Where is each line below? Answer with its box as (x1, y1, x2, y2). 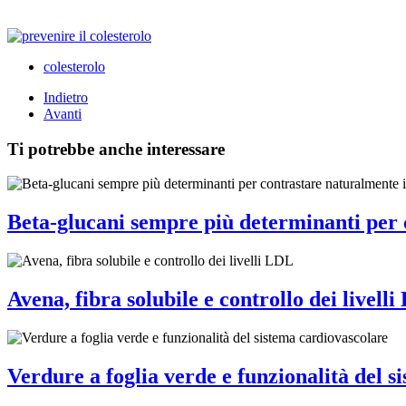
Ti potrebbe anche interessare (7, 139, 225, 159)
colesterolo (43, 58, 105, 74)
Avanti (43, 105, 82, 121)
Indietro (43, 89, 88, 105)
